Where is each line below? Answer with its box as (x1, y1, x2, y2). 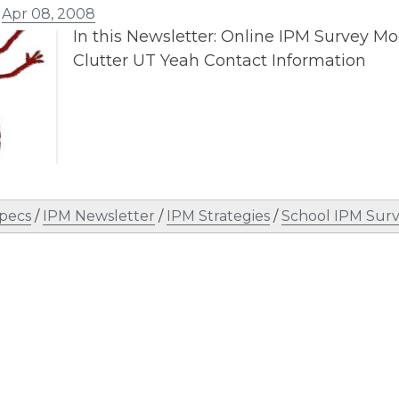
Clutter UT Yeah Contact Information (73, 51, 366, 70)
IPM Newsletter (43, 208, 155, 224)
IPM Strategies (167, 208, 270, 224)
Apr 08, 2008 (2, 5, 95, 22)
